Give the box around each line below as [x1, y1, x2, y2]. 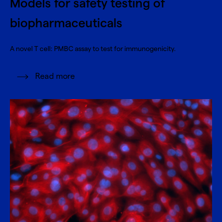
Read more [35, 72, 75, 81]
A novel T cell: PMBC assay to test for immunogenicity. [10, 45, 176, 53]
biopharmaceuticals [10, 16, 122, 31]
